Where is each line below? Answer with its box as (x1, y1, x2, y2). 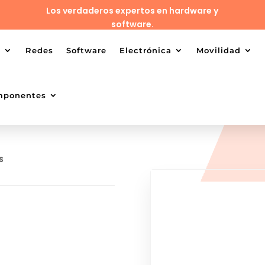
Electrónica (119, 46, 172, 55)
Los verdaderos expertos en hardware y (46, 5, 219, 17)
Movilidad (196, 46, 241, 55)
